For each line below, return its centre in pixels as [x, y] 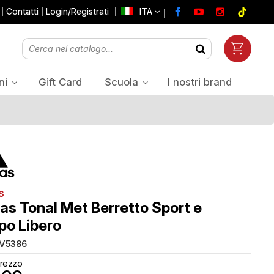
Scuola [123, 82]
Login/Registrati [77, 11]
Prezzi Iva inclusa [216, 162]
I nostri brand [199, 82]
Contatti [22, 11]
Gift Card [60, 82]
